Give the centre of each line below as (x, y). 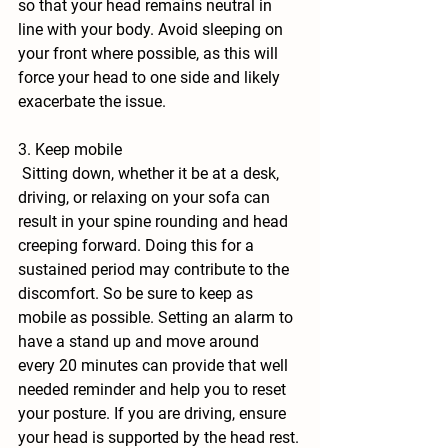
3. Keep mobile (70, 149)
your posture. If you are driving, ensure (154, 413)
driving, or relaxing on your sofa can (146, 197)
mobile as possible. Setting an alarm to (157, 317)
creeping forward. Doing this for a (138, 245)
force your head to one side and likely (151, 77)
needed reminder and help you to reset (154, 389)
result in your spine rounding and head (155, 221)
